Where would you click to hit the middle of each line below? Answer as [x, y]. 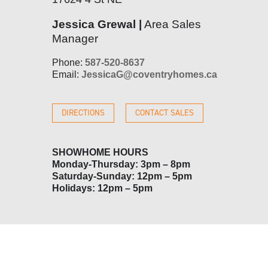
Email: [66, 74]
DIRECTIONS [83, 113]
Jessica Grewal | [97, 24]
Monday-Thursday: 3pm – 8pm [121, 164]
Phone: [68, 63]
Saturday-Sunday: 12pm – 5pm [122, 176]
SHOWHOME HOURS [100, 152]
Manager [75, 39]
